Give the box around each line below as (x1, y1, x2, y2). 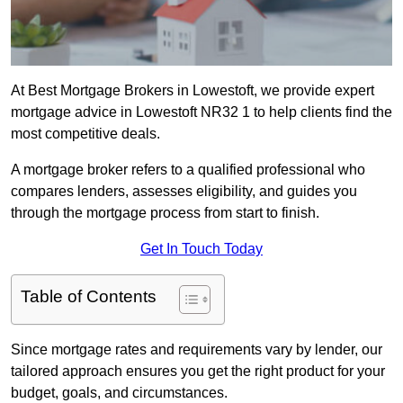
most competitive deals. (11, 126, 160, 142)
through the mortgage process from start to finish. (11, 205, 319, 221)
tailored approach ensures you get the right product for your (11, 363, 385, 380)
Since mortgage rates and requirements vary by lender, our (11, 342, 382, 358)
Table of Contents (21, 287, 157, 307)
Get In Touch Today (140, 241, 263, 257)
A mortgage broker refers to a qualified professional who (11, 162, 365, 178)
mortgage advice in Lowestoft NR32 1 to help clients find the (11, 104, 392, 121)
